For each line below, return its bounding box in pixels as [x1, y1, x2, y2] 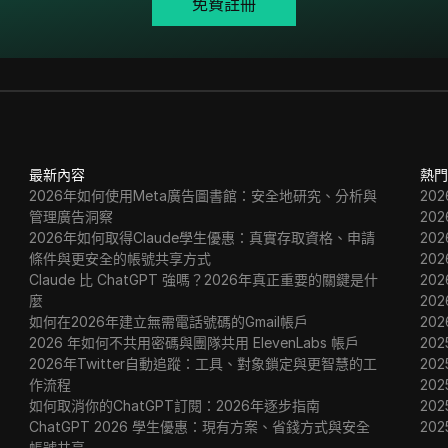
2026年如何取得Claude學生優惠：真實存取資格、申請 [29, 229, 376, 246]
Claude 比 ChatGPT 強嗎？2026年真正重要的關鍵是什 [29, 271, 379, 288]
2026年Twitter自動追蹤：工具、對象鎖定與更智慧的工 [29, 355, 378, 372]
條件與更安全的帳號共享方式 [29, 250, 212, 267]
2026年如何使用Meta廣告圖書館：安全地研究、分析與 [29, 187, 378, 204]
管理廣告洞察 [29, 208, 114, 225]
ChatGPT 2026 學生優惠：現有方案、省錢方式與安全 [29, 418, 371, 435]
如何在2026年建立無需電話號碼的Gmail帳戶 [29, 313, 309, 330]
